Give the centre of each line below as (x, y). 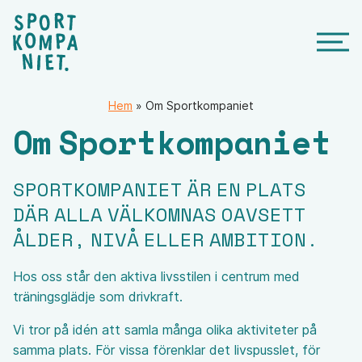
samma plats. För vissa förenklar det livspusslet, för (166, 349)
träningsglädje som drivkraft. (98, 296)
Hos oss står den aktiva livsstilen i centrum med (156, 276)
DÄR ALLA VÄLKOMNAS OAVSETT (160, 214)
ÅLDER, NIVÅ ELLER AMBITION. (166, 239)
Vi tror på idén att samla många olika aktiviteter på (165, 329)
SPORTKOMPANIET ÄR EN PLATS (160, 189)
